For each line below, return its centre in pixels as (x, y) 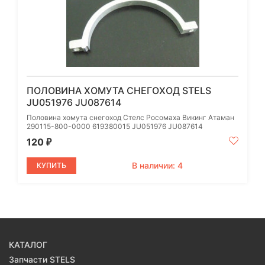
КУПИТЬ (51, 165)
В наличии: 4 (157, 165)
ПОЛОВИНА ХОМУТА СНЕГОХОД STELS (119, 90)
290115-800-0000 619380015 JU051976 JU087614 (115, 126)
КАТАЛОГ (28, 244)
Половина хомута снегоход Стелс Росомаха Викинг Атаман (130, 117)
